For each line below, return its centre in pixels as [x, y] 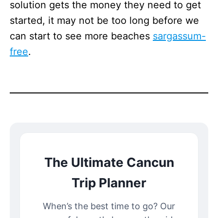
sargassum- [179, 36]
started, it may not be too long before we [104, 20]
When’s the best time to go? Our [109, 206]
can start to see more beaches [81, 36]
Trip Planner [109, 182]
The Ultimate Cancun [109, 162]
